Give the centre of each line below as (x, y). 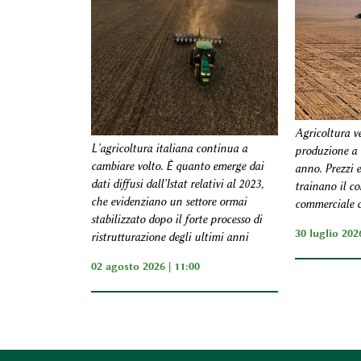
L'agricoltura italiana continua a (169, 149)
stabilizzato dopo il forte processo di (176, 220)
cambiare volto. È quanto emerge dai (177, 167)
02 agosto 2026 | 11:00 (145, 266)
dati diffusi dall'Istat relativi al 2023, (177, 185)
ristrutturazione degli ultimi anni (169, 238)
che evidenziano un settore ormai (168, 202)
